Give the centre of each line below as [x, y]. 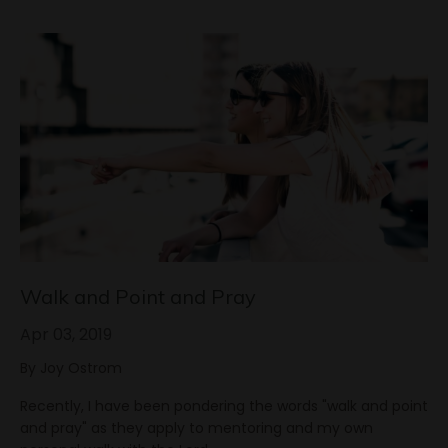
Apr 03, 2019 [66, 335]
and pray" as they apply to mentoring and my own [196, 428]
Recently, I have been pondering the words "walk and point [224, 406]
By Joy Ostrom [71, 368]
